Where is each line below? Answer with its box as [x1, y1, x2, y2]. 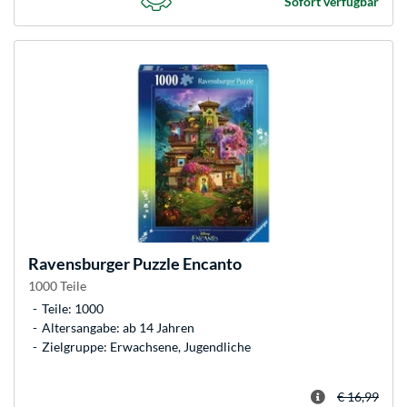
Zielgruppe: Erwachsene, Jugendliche [42, 338, 251, 354]
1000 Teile [28, 277, 86, 293]
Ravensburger [28, 253, 130, 273]
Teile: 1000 [42, 300, 104, 316]
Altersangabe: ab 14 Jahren [42, 319, 194, 335]
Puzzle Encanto [130, 253, 242, 273]
